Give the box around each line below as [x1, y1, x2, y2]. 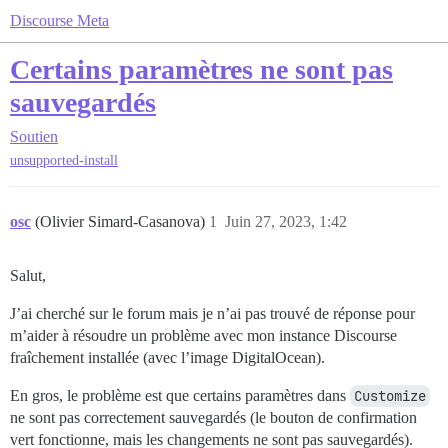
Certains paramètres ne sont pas [10, 54, 393, 85]
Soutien [10, 128, 58, 145]
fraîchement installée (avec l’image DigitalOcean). [10, 349, 325, 367]
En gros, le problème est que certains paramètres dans [10, 387, 350, 405]
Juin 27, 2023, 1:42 [225, 213, 347, 231]
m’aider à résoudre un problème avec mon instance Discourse [10, 327, 397, 345]
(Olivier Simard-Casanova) [35, 213, 209, 231]
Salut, [10, 267, 46, 285]
